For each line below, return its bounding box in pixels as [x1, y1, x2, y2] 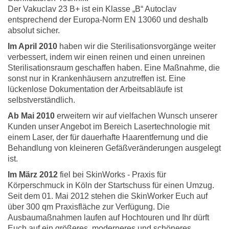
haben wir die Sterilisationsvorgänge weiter [57, 41, 216, 51]
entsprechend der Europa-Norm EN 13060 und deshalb [8, 15, 208, 24]
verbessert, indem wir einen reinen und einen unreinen [8, 52, 205, 61]
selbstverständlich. [8, 95, 75, 104]
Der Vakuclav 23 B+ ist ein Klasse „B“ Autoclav [8, 4, 176, 13]
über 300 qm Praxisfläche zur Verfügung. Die [8, 202, 170, 211]
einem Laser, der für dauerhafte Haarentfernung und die [8, 132, 208, 142]
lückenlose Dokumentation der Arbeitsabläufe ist [8, 84, 182, 94]
